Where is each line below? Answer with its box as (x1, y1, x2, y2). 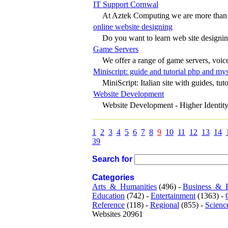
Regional (150, 200, 179, 209)
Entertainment (151, 191, 195, 200)
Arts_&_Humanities (92, 182, 157, 191)
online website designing (93, 22, 173, 31)
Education (92, 191, 125, 200)
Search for (92, 154, 132, 163)
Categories (92, 173, 134, 182)
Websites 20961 (92, 209, 143, 218)
